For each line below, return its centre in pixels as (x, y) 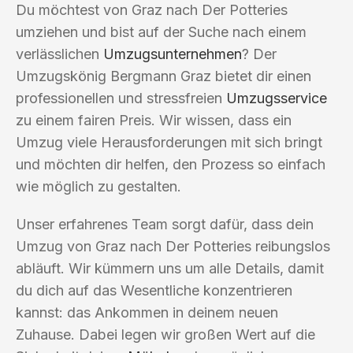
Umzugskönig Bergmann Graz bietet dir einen (163, 76)
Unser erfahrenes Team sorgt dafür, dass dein (165, 224)
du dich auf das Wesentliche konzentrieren (154, 290)
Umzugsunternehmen (173, 54)
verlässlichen (59, 54)
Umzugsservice (277, 98)
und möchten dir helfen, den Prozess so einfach (171, 164)
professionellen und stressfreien (121, 98)
